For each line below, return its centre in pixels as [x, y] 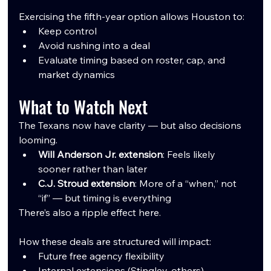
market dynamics [77, 74]
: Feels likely [191, 154]
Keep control [68, 31]
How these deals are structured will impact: [115, 241]
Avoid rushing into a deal [94, 45]
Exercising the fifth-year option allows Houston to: [132, 16]
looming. [38, 139]
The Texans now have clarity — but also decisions [132, 125]
